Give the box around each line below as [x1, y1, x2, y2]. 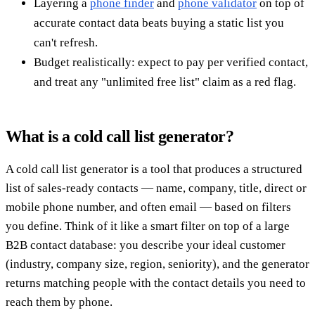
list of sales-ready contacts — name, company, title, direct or [6, 181, 307, 195]
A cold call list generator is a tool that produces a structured [6, 162, 302, 176]
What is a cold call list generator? [6, 127, 233, 146]
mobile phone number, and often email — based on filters [6, 200, 291, 214]
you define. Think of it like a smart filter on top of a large [6, 219, 290, 233]
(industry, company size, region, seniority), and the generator [6, 257, 309, 271]
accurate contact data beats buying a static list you [34, 15, 284, 30]
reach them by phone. [6, 295, 112, 309]
